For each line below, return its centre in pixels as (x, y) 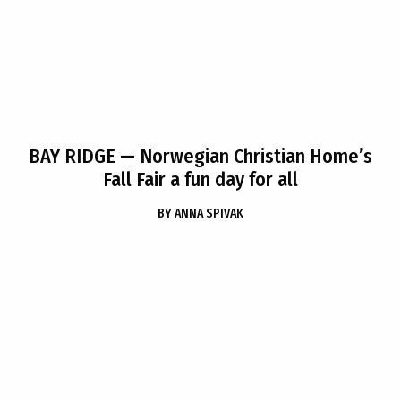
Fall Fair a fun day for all (200, 179)
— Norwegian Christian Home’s (244, 156)
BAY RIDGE (72, 156)
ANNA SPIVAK (209, 213)
